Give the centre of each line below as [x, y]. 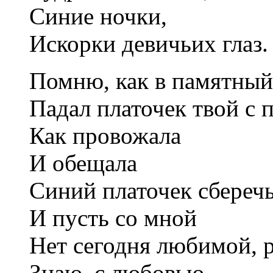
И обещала [83, 163]
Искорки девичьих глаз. [149, 43]
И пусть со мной [113, 218]
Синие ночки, [98, 16]
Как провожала [105, 135]
